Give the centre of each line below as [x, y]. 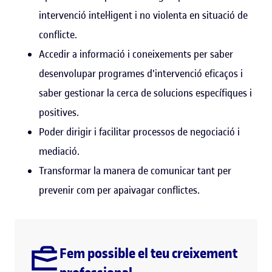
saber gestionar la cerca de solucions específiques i [145, 93]
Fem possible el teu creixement [148, 253]
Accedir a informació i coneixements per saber [136, 54]
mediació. [59, 151]
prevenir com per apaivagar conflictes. [119, 190]
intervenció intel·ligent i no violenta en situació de [143, 15]
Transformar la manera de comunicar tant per [135, 170]
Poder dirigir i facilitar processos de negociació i [139, 131]
